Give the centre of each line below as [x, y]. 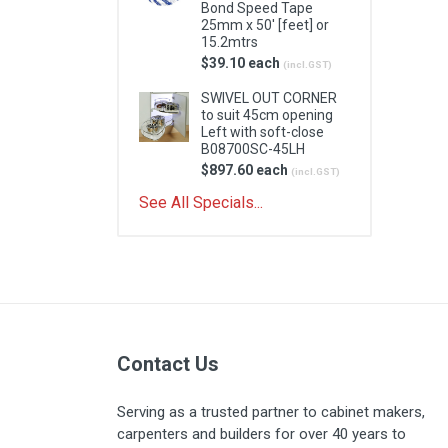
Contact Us [168, 364]
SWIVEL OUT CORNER [269, 98]
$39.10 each [242, 63]
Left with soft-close [262, 132]
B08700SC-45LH [253, 149]
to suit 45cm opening [267, 115]
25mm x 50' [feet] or [265, 25]
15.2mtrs [229, 42]
